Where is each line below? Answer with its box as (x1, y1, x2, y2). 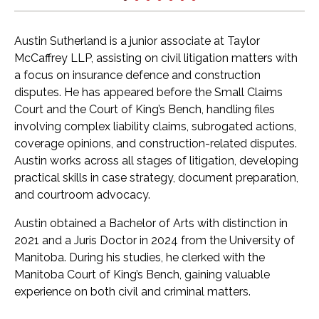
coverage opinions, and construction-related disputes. (14, 137, 297, 151)
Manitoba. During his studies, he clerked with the (14, 251, 265, 265)
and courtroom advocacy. (14, 188, 150, 202)
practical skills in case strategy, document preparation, (14, 171, 298, 185)
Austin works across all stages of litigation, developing (14, 154, 298, 168)
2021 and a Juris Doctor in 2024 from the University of (14, 234, 295, 248)
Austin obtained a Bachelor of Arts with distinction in (14, 216, 288, 231)
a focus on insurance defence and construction (14, 68, 261, 83)
